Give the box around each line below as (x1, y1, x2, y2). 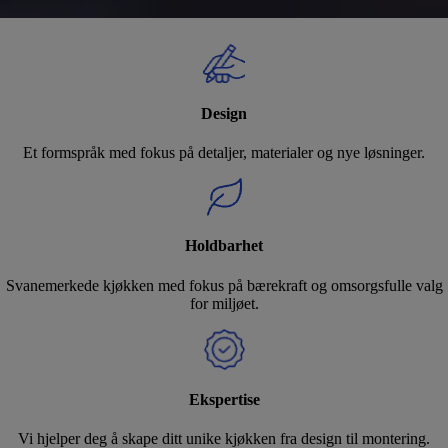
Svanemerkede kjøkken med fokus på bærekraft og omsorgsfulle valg (5, 276, 443, 294)
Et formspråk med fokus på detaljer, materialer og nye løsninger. (23, 144, 425, 162)
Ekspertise (188, 391, 260, 408)
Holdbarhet (185, 237, 263, 255)
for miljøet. (189, 294, 259, 312)
